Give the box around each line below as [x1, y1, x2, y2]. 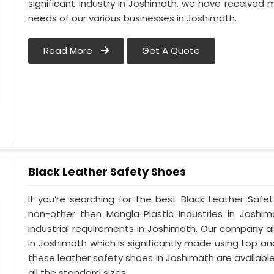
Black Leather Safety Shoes [28, 164, 187, 179]
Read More [43, 44, 95, 57]
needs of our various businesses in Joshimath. [28, 12, 237, 25]
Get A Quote [142, 44, 201, 57]
